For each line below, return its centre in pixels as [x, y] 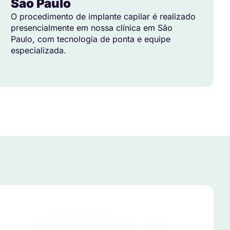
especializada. [39, 51]
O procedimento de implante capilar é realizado [103, 17]
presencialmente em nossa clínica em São [92, 28]
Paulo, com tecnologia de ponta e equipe [91, 39]
